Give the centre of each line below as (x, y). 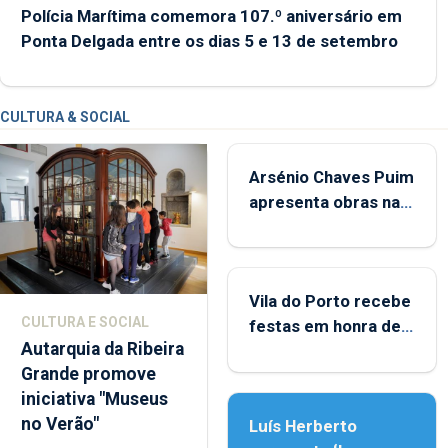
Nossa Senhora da (319, 351)
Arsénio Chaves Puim (332, 177)
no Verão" (60, 424)
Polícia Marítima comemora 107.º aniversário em (211, 15)
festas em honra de (325, 326)
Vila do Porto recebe (330, 301)
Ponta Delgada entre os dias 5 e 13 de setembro (209, 40)
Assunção (288, 376)
